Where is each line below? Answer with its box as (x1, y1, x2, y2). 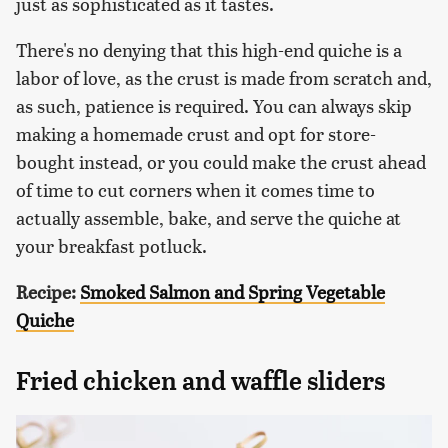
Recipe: (16, 278, 80, 304)
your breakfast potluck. (16, 232, 207, 258)
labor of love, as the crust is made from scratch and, (16, 64, 432, 90)
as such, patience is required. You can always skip (16, 92, 412, 118)
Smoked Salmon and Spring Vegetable (80, 278, 385, 304)
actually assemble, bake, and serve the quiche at (16, 204, 401, 230)
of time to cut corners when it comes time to (16, 176, 375, 202)
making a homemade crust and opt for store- (16, 120, 376, 146)
